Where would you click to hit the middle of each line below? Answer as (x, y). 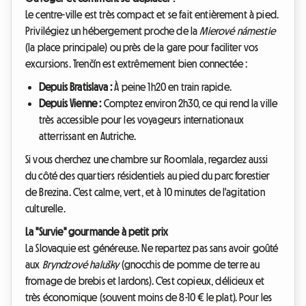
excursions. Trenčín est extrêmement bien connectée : (137, 64)
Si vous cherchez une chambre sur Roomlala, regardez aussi (147, 159)
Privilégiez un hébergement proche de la (113, 31)
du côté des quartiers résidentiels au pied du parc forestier (148, 176)
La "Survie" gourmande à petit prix (97, 232)
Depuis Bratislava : (76, 87)
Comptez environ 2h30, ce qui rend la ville (190, 103)
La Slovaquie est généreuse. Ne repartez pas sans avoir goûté (152, 248)
